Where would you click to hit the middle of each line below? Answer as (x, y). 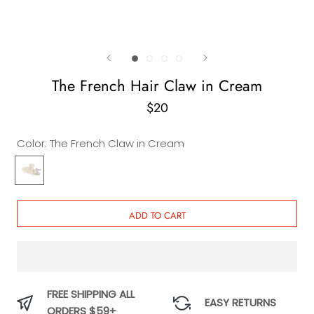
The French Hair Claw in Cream (157, 86)
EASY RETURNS (240, 303)
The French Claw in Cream (117, 144)
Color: (33, 144)
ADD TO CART (157, 216)
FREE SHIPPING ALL (91, 294)
